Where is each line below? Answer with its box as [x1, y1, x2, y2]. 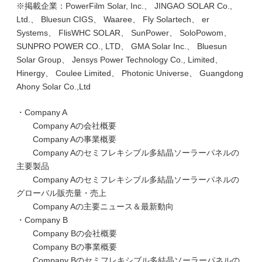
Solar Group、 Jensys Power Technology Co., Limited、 [16, 55, 223, 64]
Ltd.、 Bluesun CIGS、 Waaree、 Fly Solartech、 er [16, 15, 209, 24]
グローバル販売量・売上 [16, 188, 106, 198]
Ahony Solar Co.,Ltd [16, 82, 91, 91]
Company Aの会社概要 [16, 121, 116, 130]
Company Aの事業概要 [16, 135, 116, 144]
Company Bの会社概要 [16, 229, 117, 238]
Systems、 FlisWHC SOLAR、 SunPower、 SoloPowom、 [16, 28, 232, 37]
